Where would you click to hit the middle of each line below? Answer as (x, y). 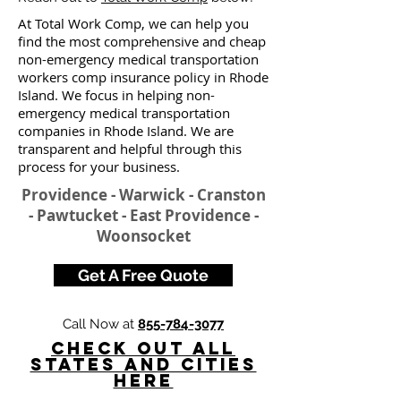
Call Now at (100, 324)
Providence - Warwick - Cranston (143, 195)
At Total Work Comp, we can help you (133, 23)
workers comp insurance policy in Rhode (143, 77)
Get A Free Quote (143, 275)
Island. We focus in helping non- (116, 95)
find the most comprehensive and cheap (142, 41)
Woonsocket (143, 236)
